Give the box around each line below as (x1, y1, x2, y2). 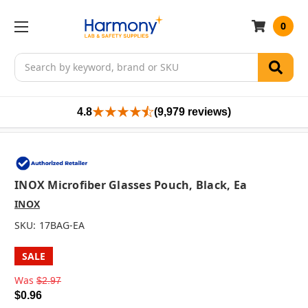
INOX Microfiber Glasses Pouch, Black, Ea (14, 177, 247, 193)
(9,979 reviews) (154, 105, 231, 118)
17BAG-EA (38, 219, 85, 232)
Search (14, 53, 46, 67)
